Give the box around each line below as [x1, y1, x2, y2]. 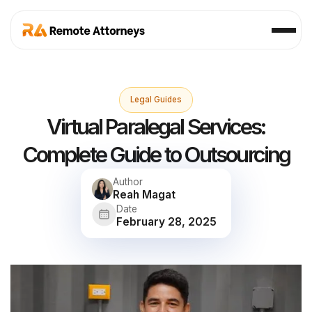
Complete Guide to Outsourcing [22, 141, 290, 167]
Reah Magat [113, 188, 176, 202]
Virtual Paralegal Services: [47, 113, 265, 139]
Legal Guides [130, 95, 182, 104]
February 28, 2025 [116, 214, 217, 228]
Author [113, 176, 143, 188]
